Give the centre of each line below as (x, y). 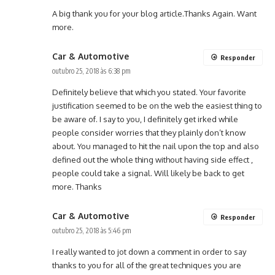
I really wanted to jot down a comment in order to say (149, 252)
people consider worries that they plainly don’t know (149, 133)
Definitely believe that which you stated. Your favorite (149, 92)
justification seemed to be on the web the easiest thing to (157, 106)
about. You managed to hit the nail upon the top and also (156, 146)
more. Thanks (77, 187)
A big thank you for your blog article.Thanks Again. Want (154, 14)
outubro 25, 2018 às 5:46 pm (92, 231)
